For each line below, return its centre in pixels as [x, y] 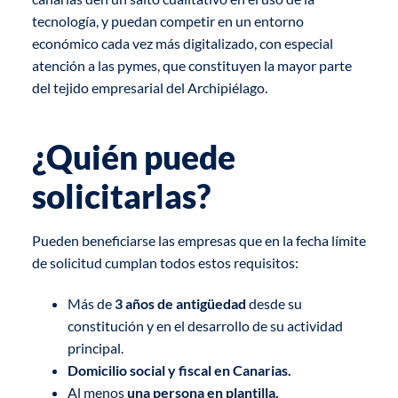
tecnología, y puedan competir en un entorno [167, 21]
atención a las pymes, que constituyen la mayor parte [191, 66]
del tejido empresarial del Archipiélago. [149, 88]
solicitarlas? [121, 197]
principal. [95, 347]
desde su [274, 303]
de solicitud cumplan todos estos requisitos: [165, 263]
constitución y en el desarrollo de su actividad [205, 325]
